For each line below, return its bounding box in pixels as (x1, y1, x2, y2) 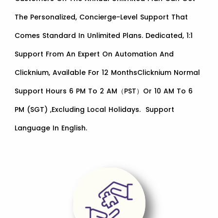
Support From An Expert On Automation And (15, 49, 174, 59)
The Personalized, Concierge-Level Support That (15, 12, 188, 22)
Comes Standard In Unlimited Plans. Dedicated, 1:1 (15, 31, 193, 41)
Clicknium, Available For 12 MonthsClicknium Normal (15, 68, 200, 78)
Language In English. (15, 123, 87, 133)
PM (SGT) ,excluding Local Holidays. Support (15, 105, 174, 115)
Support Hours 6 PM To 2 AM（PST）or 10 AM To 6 (15, 86, 193, 96)
